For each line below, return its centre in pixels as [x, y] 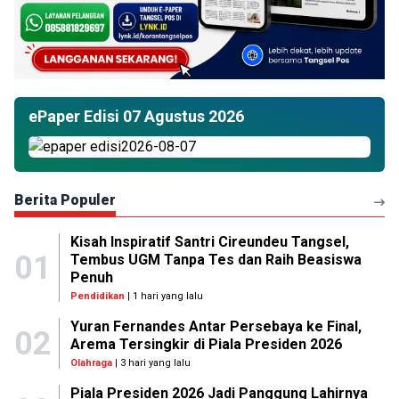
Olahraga [91, 363]
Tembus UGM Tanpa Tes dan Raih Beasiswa [216, 260]
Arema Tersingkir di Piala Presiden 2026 [206, 344]
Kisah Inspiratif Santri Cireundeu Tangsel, [209, 242]
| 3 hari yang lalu [151, 363]
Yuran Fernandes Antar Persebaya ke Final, [216, 326]
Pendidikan [97, 296]
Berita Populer [65, 200]
